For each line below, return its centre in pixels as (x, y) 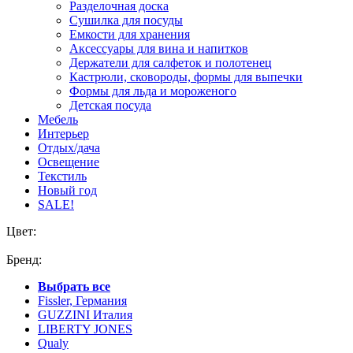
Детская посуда (110, 105)
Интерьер (63, 134)
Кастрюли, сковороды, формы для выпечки (186, 77)
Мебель (58, 119)
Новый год (67, 190)
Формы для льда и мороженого (153, 91)
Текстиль (62, 176)
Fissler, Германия (82, 301)
